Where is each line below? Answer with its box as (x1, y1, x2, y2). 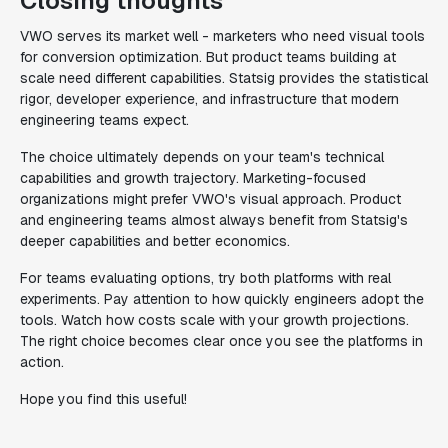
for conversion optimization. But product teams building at (20, 48, 396, 66)
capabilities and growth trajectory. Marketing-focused (20, 169, 366, 187)
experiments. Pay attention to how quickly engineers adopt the (20, 290, 424, 308)
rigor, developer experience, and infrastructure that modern (20, 90, 399, 108)
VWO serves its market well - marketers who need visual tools (20, 27, 425, 45)
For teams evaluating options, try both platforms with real (20, 269, 391, 287)
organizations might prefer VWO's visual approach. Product (20, 190, 401, 208)
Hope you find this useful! (20, 390, 187, 408)
